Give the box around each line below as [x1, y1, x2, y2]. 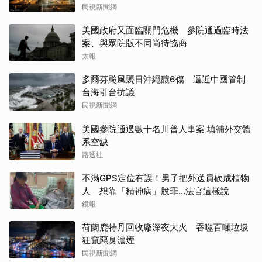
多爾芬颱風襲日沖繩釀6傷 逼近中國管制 [82, 74, 246, 85]
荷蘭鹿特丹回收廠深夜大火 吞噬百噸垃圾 [82, 222, 249, 233]
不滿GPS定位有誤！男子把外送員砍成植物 [82, 173, 249, 184]
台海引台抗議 [82, 87, 135, 98]
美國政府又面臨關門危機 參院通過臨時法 [82, 25, 249, 36]
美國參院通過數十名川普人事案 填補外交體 [82, 123, 251, 135]
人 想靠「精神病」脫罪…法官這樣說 [82, 185, 229, 196]
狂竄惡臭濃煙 [82, 235, 135, 246]
